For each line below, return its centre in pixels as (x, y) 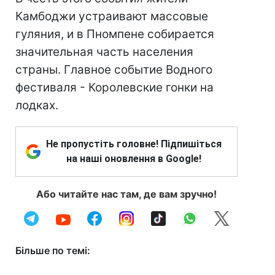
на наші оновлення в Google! (134, 159)
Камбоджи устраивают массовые (112, 16)
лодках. (37, 105)
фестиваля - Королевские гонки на (114, 87)
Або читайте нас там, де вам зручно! (126, 194)
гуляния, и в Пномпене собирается (115, 34)
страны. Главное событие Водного (114, 70)
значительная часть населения (104, 52)
